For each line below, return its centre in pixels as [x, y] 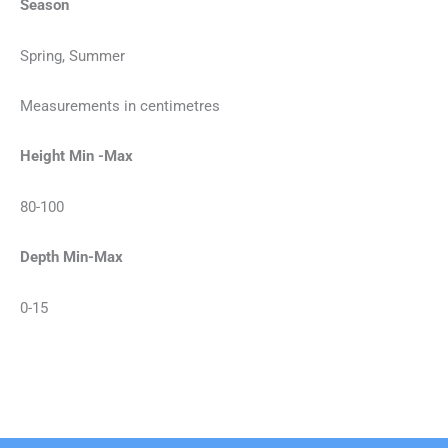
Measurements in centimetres [120, 106]
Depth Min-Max [71, 257]
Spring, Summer [72, 55]
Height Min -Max [76, 156]
